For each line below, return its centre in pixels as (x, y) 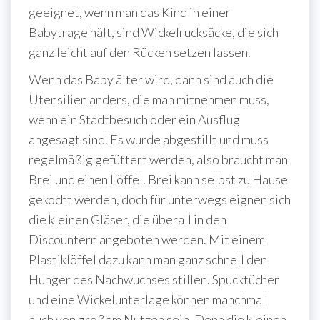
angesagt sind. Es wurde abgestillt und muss (149, 139)
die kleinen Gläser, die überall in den (127, 219)
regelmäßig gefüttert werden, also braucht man (158, 159)
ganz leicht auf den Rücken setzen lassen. (140, 52)
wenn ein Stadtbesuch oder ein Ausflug (134, 119)
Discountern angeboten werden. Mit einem (147, 239)
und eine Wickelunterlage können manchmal (147, 299)
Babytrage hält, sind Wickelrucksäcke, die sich (154, 32)
